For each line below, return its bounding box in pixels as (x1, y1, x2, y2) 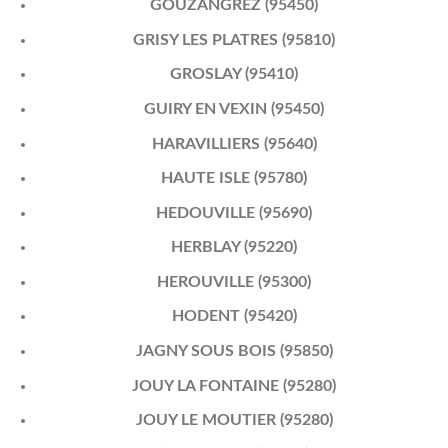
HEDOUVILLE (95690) (156, 204, 313, 221)
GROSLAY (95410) (170, 66, 299, 83)
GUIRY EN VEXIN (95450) (144, 100, 325, 117)
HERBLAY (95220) (171, 239, 298, 256)
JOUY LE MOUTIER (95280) (135, 412, 333, 429)
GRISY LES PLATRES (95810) (133, 31, 336, 48)
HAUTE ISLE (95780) (161, 170, 308, 187)
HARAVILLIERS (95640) (151, 135, 317, 152)
